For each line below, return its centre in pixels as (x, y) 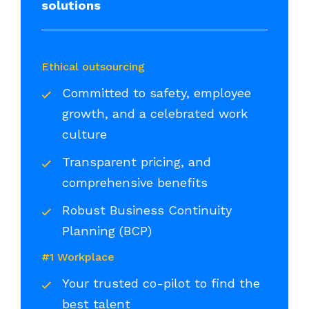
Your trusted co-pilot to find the (161, 283)
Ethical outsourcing (95, 66)
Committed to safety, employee (157, 92)
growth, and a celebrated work (155, 113)
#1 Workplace (78, 257)
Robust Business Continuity (147, 210)
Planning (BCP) (109, 230)
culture (87, 134)
